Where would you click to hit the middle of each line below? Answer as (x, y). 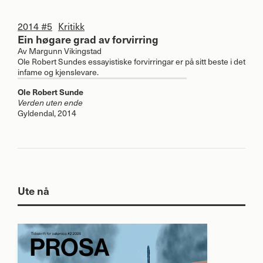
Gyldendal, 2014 (47, 113)
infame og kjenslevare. (58, 72)
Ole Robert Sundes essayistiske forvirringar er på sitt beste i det (131, 61)
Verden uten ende (50, 102)
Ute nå (33, 190)
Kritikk (71, 26)
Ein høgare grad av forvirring (88, 39)
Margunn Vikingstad (65, 50)
